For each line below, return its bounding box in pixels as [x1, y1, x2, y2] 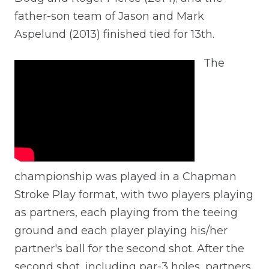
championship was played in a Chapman [14, 169, 237, 183]
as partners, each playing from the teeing [14, 205, 238, 219]
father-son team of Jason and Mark [14, 9, 204, 23]
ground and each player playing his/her [14, 223, 228, 237]
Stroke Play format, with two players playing [14, 187, 253, 201]
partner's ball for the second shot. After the [14, 241, 244, 255]
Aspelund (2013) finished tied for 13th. [14, 27, 214, 41]
